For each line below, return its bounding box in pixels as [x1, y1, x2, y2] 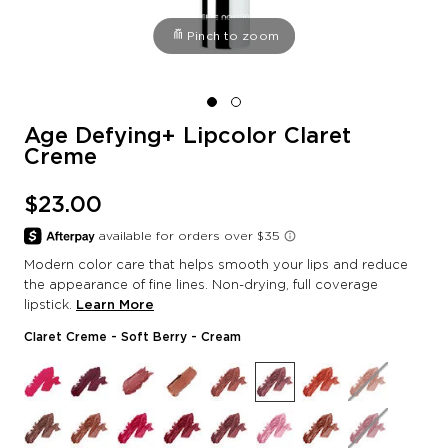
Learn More [76, 295, 154, 313]
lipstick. [24, 295, 76, 312]
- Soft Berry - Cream [111, 328, 241, 344]
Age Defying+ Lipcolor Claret [24, 121, 351, 150]
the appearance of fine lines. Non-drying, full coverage [24, 275, 378, 292]
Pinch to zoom [187, 28, 279, 44]
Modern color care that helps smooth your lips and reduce [24, 255, 408, 272]
